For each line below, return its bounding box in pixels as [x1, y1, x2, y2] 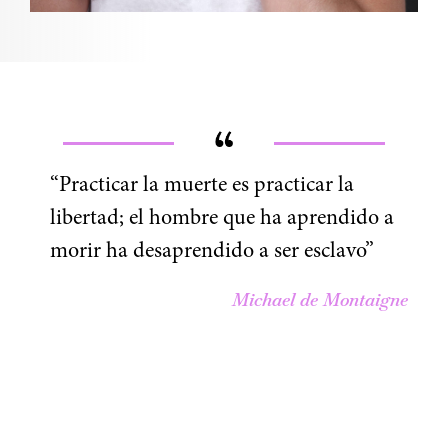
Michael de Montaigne [232, 287, 408, 311]
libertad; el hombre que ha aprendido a [50, 207, 394, 230]
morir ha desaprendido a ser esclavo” [50, 240, 374, 263]
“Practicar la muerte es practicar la [50, 174, 354, 197]
